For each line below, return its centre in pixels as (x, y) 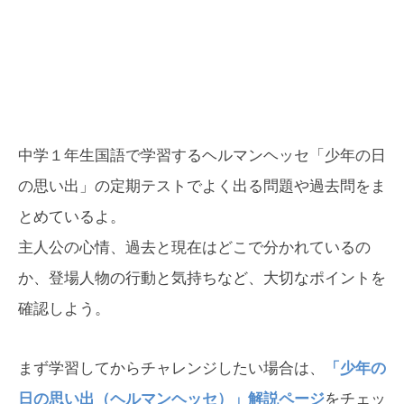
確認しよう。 (64, 309)
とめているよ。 (72, 217)
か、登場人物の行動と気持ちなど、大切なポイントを (202, 279)
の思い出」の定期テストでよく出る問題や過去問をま (202, 187)
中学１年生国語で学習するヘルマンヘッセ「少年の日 (202, 156)
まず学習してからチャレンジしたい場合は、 (171, 369)
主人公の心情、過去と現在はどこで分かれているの (194, 248)
